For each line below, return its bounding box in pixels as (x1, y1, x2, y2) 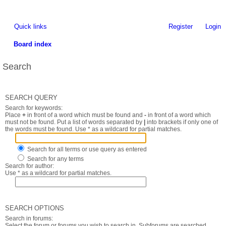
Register (168, 23, 193, 30)
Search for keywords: (5, 104, 63, 111)
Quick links (14, 23, 47, 30)
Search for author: (5, 162, 54, 169)
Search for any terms (26, 155, 84, 162)
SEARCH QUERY (5, 94, 58, 101)
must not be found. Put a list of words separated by (5, 119, 144, 126)
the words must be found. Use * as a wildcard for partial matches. (5, 126, 182, 133)
